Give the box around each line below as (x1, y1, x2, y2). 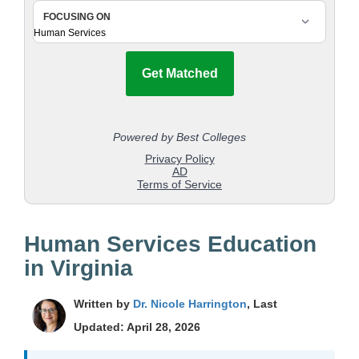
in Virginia (24, 256, 133, 281)
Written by (74, 297, 133, 311)
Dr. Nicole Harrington (133, 297, 247, 311)
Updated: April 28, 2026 (74, 321, 200, 334)
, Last (247, 297, 277, 311)
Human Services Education (24, 232, 317, 257)
